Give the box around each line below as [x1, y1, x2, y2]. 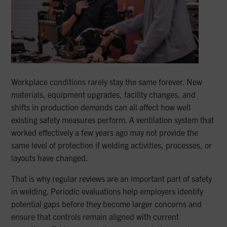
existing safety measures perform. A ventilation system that [11, 115, 214, 125]
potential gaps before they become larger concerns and [11, 199, 202, 209]
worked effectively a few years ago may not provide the [11, 127, 199, 138]
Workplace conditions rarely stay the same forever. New [11, 77, 203, 87]
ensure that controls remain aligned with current [11, 211, 179, 222]
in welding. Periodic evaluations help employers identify [11, 186, 204, 197]
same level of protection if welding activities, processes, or [11, 140, 212, 150]
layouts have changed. [11, 153, 89, 163]
